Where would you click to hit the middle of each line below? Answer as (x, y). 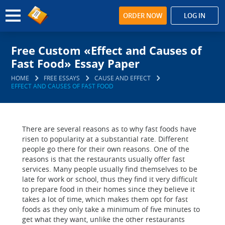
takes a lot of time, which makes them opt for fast (105, 199)
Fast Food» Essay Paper (76, 63)
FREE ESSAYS (62, 78)
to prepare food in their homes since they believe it (108, 189)
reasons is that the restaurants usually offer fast (103, 159)
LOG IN (194, 16)
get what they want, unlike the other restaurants (103, 219)
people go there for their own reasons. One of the (106, 149)
